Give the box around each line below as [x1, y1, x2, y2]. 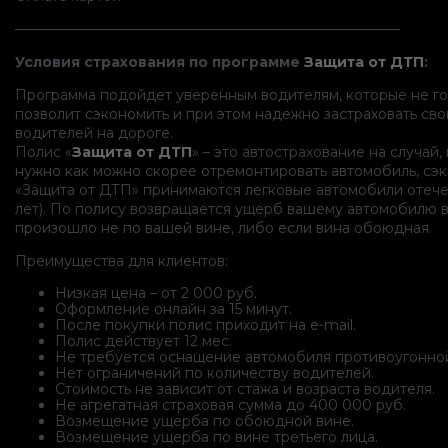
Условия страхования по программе [15, 52, 304, 71]
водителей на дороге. [15, 123, 173, 142]
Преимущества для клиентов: [15, 251, 228, 270]
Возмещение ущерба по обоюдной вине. [55, 411, 354, 430]
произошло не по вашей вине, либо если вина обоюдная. [15, 218, 432, 237]
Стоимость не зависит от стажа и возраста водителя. [55, 379, 435, 398]
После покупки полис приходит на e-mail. [55, 315, 356, 334]
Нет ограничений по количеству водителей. [55, 363, 374, 382]
